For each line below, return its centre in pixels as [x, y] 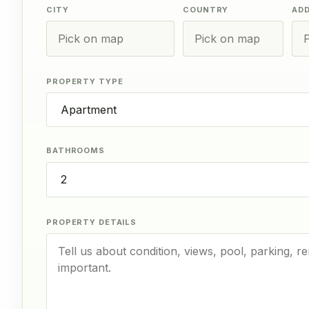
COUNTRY [206, 9]
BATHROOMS [76, 150]
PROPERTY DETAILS [92, 222]
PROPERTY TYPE [85, 81]
